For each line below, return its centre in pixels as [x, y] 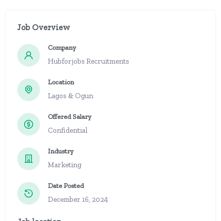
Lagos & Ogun [71, 96]
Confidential [68, 130]
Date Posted [66, 186]
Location [61, 82]
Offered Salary [70, 117]
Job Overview [44, 27]
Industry [61, 151]
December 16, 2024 [78, 199]
